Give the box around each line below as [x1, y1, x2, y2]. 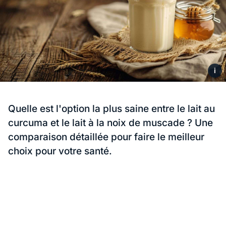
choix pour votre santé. [8, 145, 112, 157]
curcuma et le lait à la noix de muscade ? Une [8, 117, 213, 129]
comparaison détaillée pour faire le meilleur [8, 131, 204, 143]
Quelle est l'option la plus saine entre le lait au [8, 103, 215, 115]
